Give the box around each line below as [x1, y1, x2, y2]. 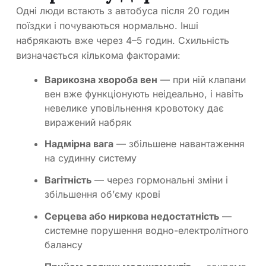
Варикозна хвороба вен [45, 73, 157, 85]
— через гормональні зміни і [91, 174, 228, 186]
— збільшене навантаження [113, 138, 245, 150]
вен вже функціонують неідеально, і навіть [45, 87, 243, 100]
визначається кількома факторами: [16, 49, 180, 61]
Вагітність [45, 174, 91, 186]
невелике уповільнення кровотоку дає [45, 102, 224, 114]
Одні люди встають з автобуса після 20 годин [16, 4, 229, 17]
